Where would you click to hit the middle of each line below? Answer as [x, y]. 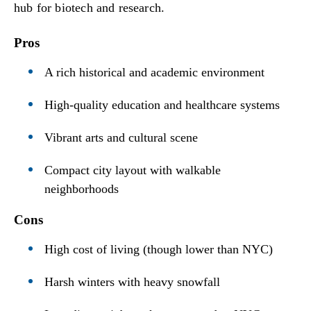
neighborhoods [82, 188]
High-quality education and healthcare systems [162, 104]
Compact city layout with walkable [133, 170]
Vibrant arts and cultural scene [121, 137]
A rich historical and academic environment [155, 72]
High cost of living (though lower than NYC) [159, 249]
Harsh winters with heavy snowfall [133, 281]
